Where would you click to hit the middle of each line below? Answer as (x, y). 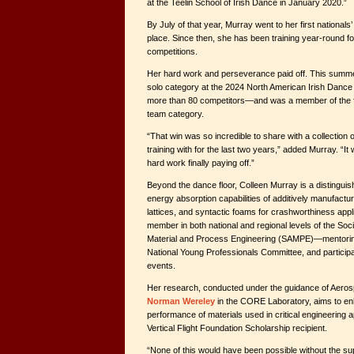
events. (161, 265)
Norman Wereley (181, 301)
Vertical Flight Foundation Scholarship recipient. (237, 328)
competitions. (172, 51)
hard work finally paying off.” (201, 163)
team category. (175, 114)
